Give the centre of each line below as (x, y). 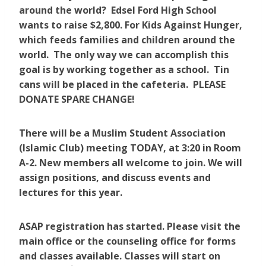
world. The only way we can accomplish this (124, 55)
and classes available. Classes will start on (120, 256)
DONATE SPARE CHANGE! (77, 99)
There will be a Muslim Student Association (122, 133)
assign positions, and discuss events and (115, 178)
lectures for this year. (71, 193)
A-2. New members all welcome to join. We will (131, 163)
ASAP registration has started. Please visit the (130, 227)
